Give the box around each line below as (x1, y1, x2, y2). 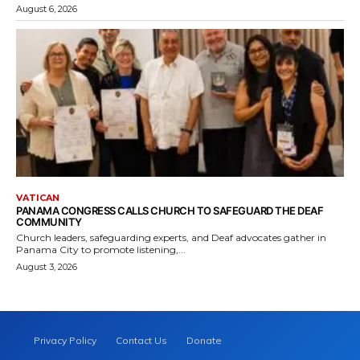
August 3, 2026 (16, 261, 77, 273)
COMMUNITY (16, 215, 82, 229)
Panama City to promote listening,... (16, 243, 186, 256)
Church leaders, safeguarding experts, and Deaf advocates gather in (16, 231, 326, 244)
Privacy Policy (34, 334, 97, 347)
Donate (186, 334, 223, 347)
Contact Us (116, 334, 168, 347)
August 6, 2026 (16, 3, 77, 15)
